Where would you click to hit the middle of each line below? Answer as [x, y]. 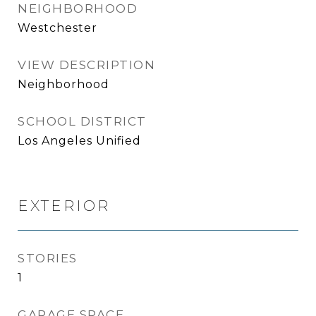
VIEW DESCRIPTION [86, 65]
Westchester [57, 28]
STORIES [48, 258]
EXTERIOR [64, 206]
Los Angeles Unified [79, 141]
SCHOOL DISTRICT [82, 121]
